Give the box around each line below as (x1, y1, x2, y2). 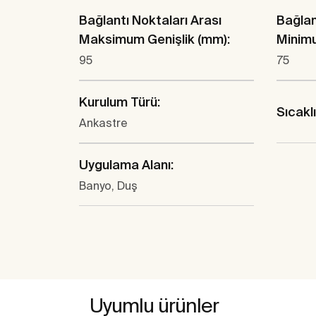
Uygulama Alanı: (79, 157, 174, 173)
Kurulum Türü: (79, 95, 160, 110)
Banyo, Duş (79, 179, 138, 193)
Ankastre (79, 116, 128, 130)
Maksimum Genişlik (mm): (79, 32, 230, 47)
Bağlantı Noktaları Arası (79, 13, 221, 28)
